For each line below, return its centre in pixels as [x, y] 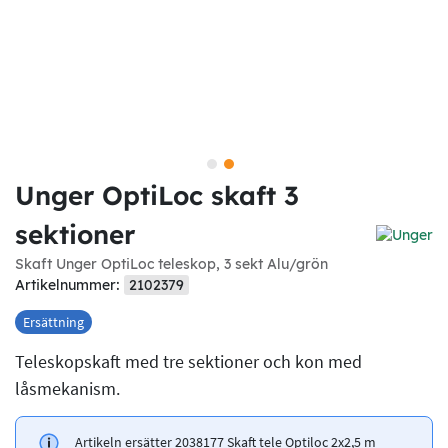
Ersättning [53, 321]
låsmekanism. [67, 388]
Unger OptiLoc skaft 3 [157, 195]
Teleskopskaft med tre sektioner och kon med [188, 361]
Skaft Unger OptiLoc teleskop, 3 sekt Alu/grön [171, 263]
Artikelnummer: [69, 284]
